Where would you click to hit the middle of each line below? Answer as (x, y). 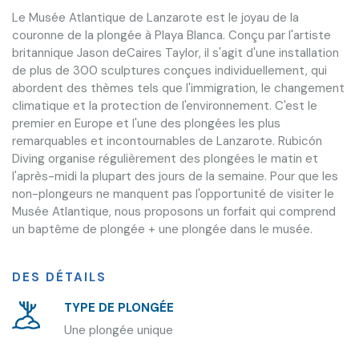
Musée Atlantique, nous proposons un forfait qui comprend (174, 211)
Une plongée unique (119, 330)
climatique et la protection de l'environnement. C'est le (165, 105)
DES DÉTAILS (59, 277)
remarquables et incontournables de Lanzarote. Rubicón (167, 141)
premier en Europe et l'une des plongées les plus (146, 123)
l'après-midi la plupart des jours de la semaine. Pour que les (175, 176)
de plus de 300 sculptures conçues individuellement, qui (169, 70)
